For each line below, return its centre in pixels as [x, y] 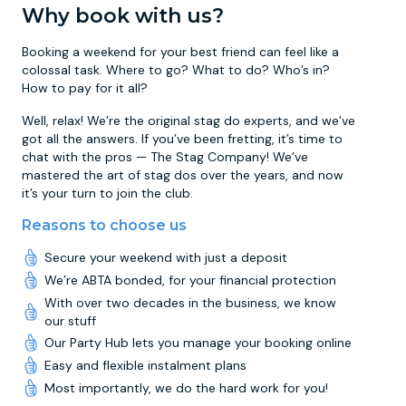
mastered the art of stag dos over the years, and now [183, 175]
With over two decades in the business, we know [190, 302]
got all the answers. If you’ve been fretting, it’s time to [182, 139]
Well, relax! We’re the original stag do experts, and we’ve [188, 121]
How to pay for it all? [85, 88]
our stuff [70, 320]
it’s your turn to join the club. [107, 193]
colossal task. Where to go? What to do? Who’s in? [176, 70]
